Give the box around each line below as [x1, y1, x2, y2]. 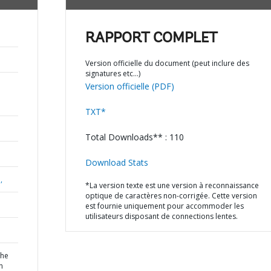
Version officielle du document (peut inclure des [85, 58, 249, 68]
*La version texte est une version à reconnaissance [85, 180, 259, 191]
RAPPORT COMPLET [85, 31, 218, 46]
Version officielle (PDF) [85, 80, 174, 92]
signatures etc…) [85, 68, 140, 79]
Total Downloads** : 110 [85, 131, 184, 143]
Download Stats [85, 157, 148, 168]
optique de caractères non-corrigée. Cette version [85, 191, 257, 201]
